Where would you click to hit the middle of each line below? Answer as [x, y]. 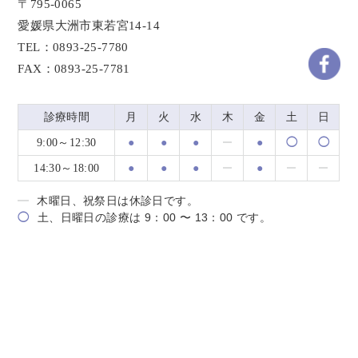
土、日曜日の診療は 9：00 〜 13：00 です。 [154, 217]
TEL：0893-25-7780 [73, 47]
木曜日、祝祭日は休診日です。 [117, 200]
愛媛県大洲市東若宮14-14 [89, 25]
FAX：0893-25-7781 [74, 68]
